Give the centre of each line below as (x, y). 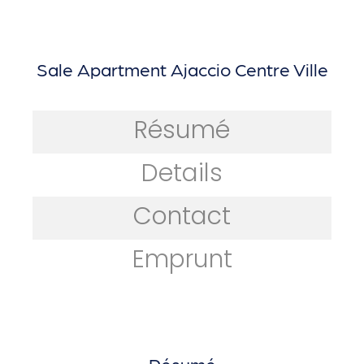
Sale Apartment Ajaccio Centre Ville (182, 69)
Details (182, 173)
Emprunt (182, 260)
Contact (182, 217)
